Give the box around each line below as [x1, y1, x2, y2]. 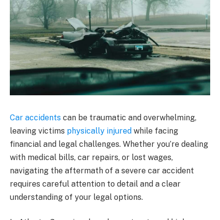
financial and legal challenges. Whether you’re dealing [10, 139, 208, 149]
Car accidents [10, 112, 61, 122]
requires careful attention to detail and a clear [10, 179, 181, 189]
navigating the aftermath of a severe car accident [10, 165, 194, 175]
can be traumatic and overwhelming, [61, 112, 196, 122]
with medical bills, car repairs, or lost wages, [10, 152, 173, 162]
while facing [132, 126, 178, 136]
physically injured [67, 126, 132, 136]
